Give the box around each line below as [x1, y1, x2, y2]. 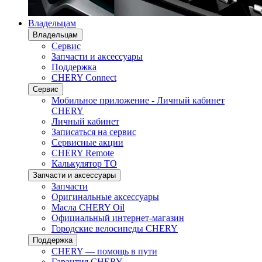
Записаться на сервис [51, 127, 136, 137]
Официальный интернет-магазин [51, 213, 184, 223]
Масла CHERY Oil [51, 202, 125, 212]
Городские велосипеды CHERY [51, 223, 178, 233]
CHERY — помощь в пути [51, 246, 157, 256]
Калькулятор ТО [51, 158, 117, 168]
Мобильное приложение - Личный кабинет [51, 95, 225, 105]
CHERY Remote [51, 148, 114, 158]
